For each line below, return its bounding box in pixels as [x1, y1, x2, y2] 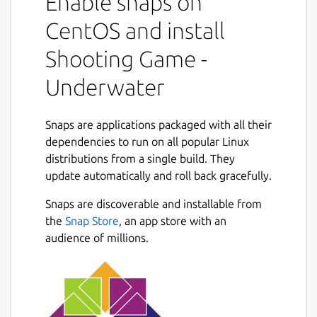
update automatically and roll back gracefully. [45, 168, 272, 182]
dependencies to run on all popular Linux [45, 134, 249, 148]
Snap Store [65, 214, 119, 227]
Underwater [45, 74, 165, 100]
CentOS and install [45, 17, 225, 43]
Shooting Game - [45, 45, 207, 71]
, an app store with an [119, 214, 226, 227]
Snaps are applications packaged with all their [45, 117, 272, 131]
